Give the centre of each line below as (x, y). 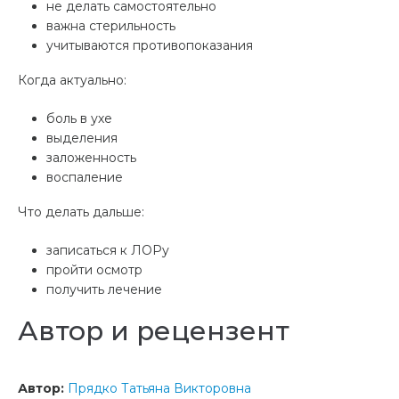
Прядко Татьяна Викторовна (159, 389)
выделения (82, 138)
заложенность (91, 158)
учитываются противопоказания (150, 46)
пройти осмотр (94, 270)
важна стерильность (111, 26)
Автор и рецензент (154, 331)
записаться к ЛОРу (108, 251)
